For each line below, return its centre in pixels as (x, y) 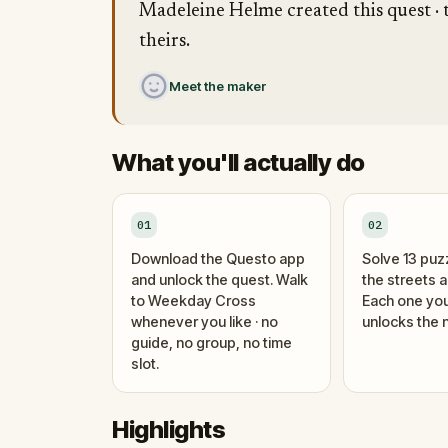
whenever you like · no (204, 321)
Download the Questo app (218, 258)
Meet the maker (218, 86)
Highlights (169, 429)
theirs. (164, 41)
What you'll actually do (238, 162)
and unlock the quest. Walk (219, 279)
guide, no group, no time (211, 342)
